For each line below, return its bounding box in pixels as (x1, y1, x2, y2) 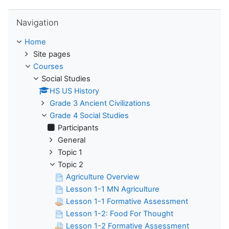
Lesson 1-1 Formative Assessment (66, 197, 188, 207)
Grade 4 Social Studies (50, 111, 129, 121)
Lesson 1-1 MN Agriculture (66, 185, 159, 194)
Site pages (33, 50, 71, 59)
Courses (33, 62, 63, 72)
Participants (58, 123, 99, 133)
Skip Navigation (8, 9, 62, 19)
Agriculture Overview (66, 172, 140, 182)
